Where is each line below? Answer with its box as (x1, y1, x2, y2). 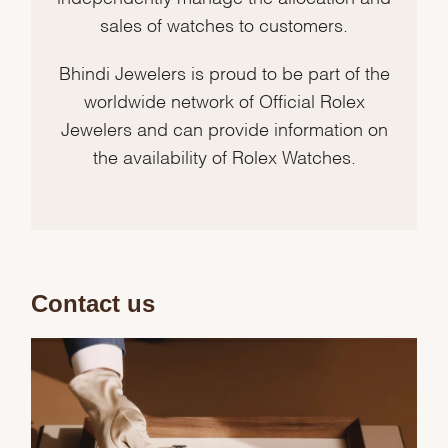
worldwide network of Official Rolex (83, 95, 365, 105)
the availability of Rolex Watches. (92, 151, 356, 161)
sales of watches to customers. (100, 19, 348, 29)
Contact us (31, 290, 156, 318)
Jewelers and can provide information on (60, 123, 388, 133)
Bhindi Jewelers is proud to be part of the (58, 67, 390, 77)
